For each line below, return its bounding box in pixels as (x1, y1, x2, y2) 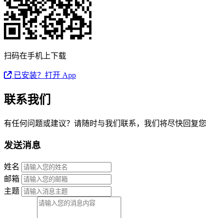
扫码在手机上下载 (4, 52, 66, 60)
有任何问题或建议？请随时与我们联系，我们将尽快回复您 (4, 119, 206, 128)
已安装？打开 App (12, 71, 76, 80)
